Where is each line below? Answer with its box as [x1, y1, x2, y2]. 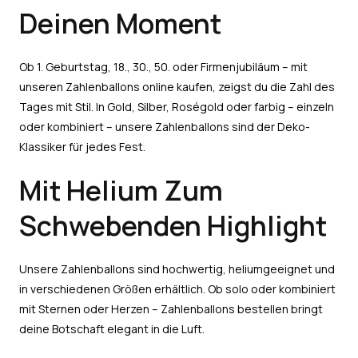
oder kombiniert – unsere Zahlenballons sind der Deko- [19, 118, 310, 134]
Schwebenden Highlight [19, 206, 327, 244]
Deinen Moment [19, 4, 221, 42]
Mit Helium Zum [19, 171, 223, 209]
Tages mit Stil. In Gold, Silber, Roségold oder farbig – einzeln [19, 98, 334, 114]
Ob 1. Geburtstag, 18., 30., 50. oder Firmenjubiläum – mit [19, 58, 308, 74]
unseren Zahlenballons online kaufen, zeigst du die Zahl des [19, 78, 335, 94]
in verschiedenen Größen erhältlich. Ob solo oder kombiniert [19, 280, 336, 296]
